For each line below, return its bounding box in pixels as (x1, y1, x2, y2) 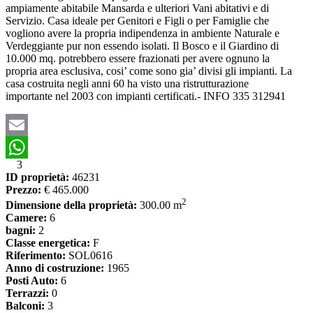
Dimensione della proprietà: (6, 199, 137, 212)
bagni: (6, 224, 36, 237)
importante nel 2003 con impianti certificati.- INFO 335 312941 (6, 90, 286, 103)
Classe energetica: (6, 237, 90, 249)
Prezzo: (6, 184, 41, 196)
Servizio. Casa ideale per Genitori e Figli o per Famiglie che (6, 15, 269, 27)
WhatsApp (6, 163, 53, 176)
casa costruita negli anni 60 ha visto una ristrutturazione (6, 78, 249, 90)
